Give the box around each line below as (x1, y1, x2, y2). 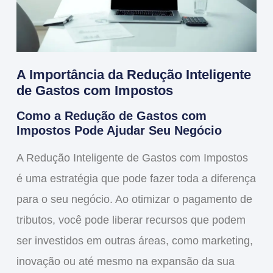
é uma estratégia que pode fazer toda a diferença (16, 172, 256, 185)
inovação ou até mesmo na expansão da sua (16, 255, 235, 268)
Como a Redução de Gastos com (16, 109, 207, 123)
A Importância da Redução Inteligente (16, 67, 251, 83)
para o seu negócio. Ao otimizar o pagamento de (16, 193, 252, 206)
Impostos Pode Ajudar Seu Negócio (16, 124, 222, 138)
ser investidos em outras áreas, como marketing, (16, 235, 253, 247)
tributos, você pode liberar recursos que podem (16, 214, 246, 227)
